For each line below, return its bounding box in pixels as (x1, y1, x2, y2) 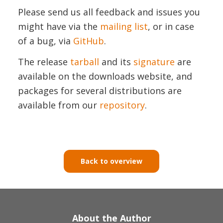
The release (18, 56, 70, 68)
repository (100, 99, 145, 111)
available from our (18, 99, 100, 111)
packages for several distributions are (18, 85, 182, 97)
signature (133, 56, 175, 68)
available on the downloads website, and (18, 70, 192, 82)
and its (99, 56, 133, 68)
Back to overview (81, 156, 142, 166)
